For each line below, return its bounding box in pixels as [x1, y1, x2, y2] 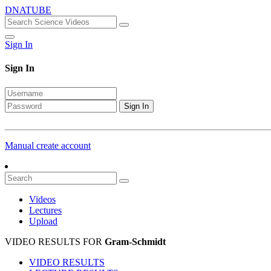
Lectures [29, 204, 62, 215]
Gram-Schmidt [105, 236, 166, 247]
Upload [29, 215, 57, 226]
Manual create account [5, 140, 91, 151]
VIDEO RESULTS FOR [5, 236, 105, 247]
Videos [29, 194, 56, 204]
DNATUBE [5, 5, 51, 15]
